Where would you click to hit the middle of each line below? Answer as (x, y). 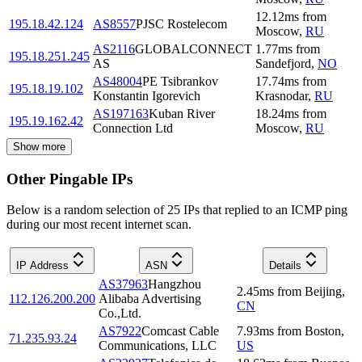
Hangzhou (175, 284)
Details (285, 266)
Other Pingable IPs (69, 179)
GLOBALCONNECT (194, 48)
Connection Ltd (133, 128)
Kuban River (182, 113)
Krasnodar (282, 95)
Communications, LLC (158, 346)
